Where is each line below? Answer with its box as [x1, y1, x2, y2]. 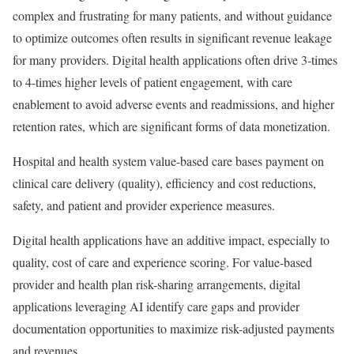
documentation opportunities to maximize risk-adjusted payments [13, 320, 334, 337]
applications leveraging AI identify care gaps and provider [13, 298, 299, 314]
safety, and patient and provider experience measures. [13, 197, 275, 213]
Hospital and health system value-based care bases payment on [13, 153, 324, 169]
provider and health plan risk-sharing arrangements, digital [13, 276, 300, 292]
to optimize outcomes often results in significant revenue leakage [13, 29, 332, 46]
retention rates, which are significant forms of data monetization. [13, 118, 330, 134]
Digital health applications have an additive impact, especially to [13, 232, 330, 248]
